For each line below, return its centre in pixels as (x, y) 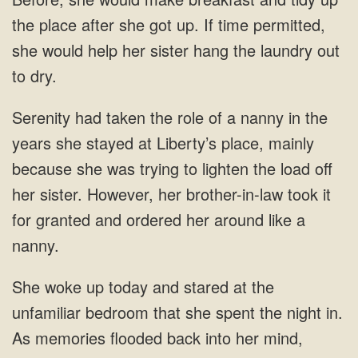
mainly (289, 143)
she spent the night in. (262, 312)
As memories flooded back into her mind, (157, 338)
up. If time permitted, (249, 24)
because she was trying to (105, 168)
